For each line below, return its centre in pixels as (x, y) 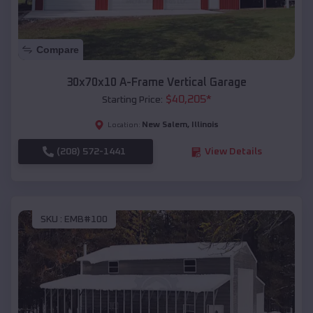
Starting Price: (132, 100)
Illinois (205, 125)
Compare (58, 50)
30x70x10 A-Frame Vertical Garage (156, 83)
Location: (124, 125)
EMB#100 (86, 219)
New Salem (165, 125)
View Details (233, 152)
